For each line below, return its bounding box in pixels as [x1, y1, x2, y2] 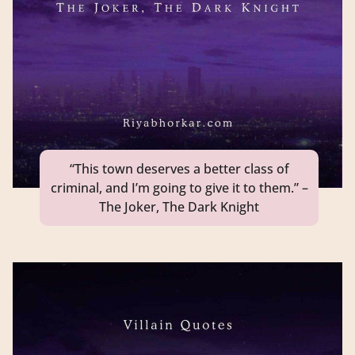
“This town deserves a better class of [69, 159, 289, 177]
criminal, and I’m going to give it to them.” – [50, 178, 308, 197]
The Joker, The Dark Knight [99, 197, 259, 216]
